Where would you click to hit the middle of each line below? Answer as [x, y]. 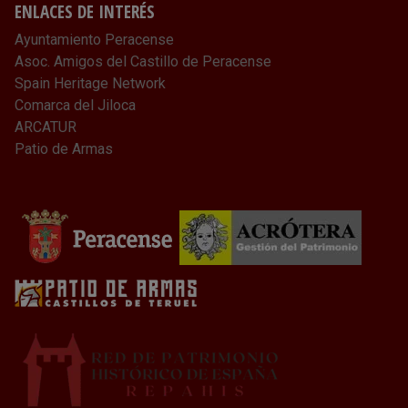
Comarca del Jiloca [75, 105]
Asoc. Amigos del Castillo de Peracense [143, 61]
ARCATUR [46, 127]
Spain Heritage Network [90, 83]
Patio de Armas [64, 149]
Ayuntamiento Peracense [94, 40]
